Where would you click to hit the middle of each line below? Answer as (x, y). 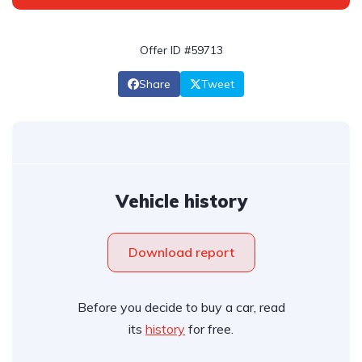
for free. (209, 329)
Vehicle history (181, 201)
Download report (181, 252)
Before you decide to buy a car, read (181, 307)
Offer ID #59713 (181, 50)
